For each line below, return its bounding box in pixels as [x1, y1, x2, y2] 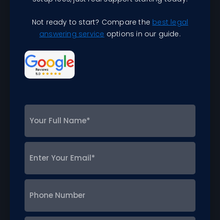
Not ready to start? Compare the [31, 17, 153, 27]
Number [24, 192, 51, 201]
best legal [152, 17, 189, 27]
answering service [39, 28, 105, 39]
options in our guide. [104, 28, 181, 39]
